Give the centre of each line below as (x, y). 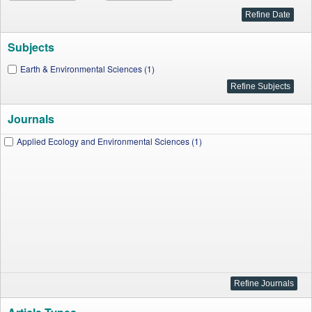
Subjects (31, 47)
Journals (31, 119)
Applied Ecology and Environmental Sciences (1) (109, 141)
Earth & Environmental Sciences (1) (87, 69)
